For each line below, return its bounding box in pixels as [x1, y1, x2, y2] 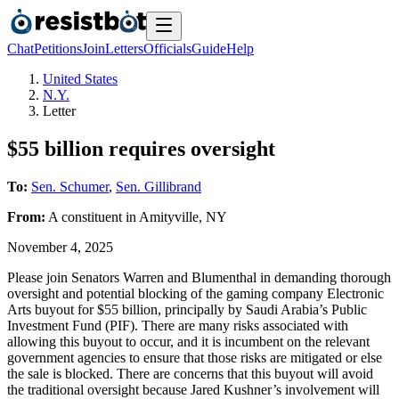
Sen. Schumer [31, 178, 109, 194]
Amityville [139, 208, 199, 224]
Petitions [34, 41, 82, 56]
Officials [143, 41, 191, 56]
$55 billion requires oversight [7, 136, 275, 160]
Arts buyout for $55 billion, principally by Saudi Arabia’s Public [7, 301, 367, 317]
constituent [61, 208, 122, 224]
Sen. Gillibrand [116, 178, 201, 194]
